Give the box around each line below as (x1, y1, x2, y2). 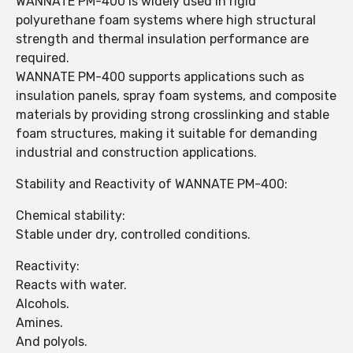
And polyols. (16, 334, 87, 350)
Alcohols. (16, 296, 69, 312)
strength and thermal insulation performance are (16, 32, 309, 47)
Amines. (16, 315, 63, 331)
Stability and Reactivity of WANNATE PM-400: (16, 176, 288, 192)
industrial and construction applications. (16, 145, 257, 161)
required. (16, 50, 69, 66)
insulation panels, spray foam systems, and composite (16, 88, 336, 104)
